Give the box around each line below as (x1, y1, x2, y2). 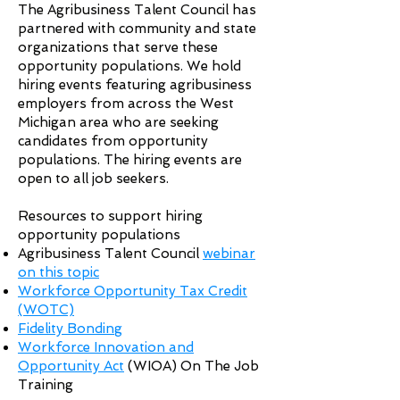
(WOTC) (18, 302, 74, 318)
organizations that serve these (18, 39, 218, 55)
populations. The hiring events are (18, 152, 242, 168)
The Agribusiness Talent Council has (18, 2, 256, 18)
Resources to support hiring (18, 208, 203, 224)
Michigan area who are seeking (18, 114, 219, 130)
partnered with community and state (18, 21, 256, 37)
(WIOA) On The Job (124, 358, 259, 374)
